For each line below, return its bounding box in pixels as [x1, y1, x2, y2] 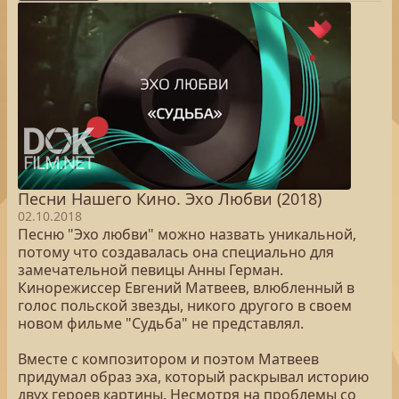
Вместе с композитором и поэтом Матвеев [18, 349, 319, 369]
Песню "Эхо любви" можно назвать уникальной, [18, 224, 356, 244]
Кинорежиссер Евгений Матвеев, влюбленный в [18, 278, 354, 297]
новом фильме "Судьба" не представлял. [18, 313, 304, 333]
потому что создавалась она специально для [18, 242, 334, 262]
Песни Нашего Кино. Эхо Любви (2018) [18, 188, 322, 209]
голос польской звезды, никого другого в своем [18, 296, 352, 315]
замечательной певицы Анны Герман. [18, 260, 283, 280]
